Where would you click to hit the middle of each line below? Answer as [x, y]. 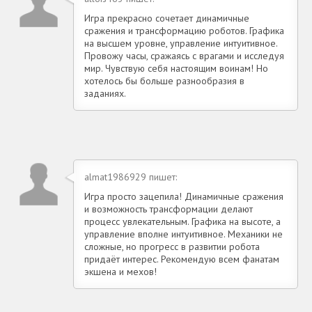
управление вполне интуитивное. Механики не [184, 234]
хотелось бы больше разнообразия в [164, 80]
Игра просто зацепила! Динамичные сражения [184, 196]
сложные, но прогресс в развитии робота [172, 246]
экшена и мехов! [120, 271]
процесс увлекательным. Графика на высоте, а [182, 221]
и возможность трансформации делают [169, 209]
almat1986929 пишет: [131, 177]
